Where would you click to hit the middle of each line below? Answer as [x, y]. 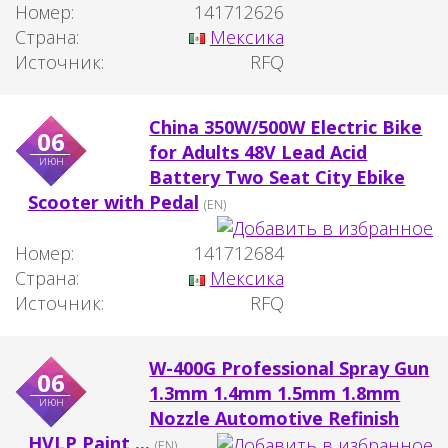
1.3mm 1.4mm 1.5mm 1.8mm [275, 393]
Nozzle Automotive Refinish [274, 418]
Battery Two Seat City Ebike [277, 176]
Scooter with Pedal [113, 201]
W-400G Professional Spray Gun [289, 368]
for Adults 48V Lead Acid [258, 151]
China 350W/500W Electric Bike [286, 126]
